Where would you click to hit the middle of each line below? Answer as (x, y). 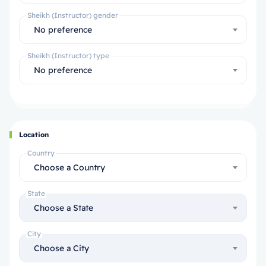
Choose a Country (69, 167)
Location (34, 134)
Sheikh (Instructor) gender (73, 15)
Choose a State (64, 208)
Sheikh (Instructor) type (68, 56)
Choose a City (61, 248)
